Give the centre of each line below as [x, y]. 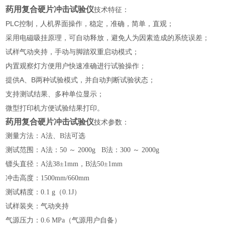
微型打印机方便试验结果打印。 [55, 108]
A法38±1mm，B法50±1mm [82, 164]
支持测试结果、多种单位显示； [55, 94]
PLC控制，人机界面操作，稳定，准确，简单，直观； [90, 24]
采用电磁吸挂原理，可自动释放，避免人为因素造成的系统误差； [108, 38]
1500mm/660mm [65, 178]
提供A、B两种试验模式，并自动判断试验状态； [81, 80]
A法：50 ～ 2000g [68, 150]
